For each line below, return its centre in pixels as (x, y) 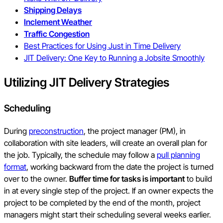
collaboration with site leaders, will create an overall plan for (106, 143)
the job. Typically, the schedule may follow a (80, 155)
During (16, 131)
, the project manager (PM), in (135, 131)
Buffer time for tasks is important (127, 178)
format (15, 167)
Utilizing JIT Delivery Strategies (87, 83)
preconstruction (56, 131)
